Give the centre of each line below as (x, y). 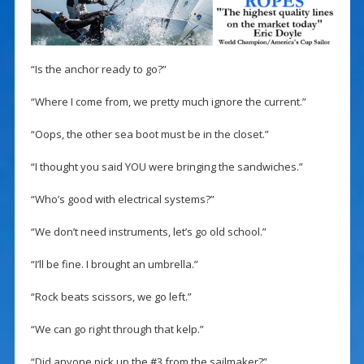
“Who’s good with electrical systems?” (122, 199)
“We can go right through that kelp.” (117, 329)
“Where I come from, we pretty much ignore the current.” (168, 102)
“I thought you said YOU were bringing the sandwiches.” (167, 167)
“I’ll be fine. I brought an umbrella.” (114, 264)
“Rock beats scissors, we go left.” (111, 297)
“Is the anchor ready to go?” (98, 69)
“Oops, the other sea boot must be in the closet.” (149, 134)
